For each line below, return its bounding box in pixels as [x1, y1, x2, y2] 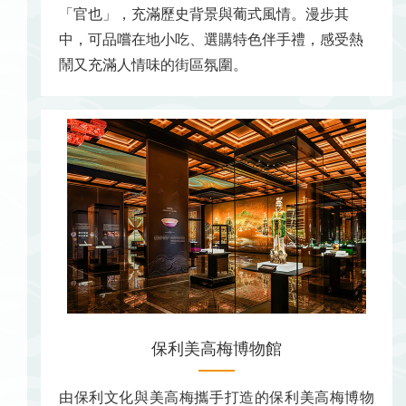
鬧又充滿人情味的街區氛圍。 [59, 57, 247, 73]
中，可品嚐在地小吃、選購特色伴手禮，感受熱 [59, 32, 363, 48]
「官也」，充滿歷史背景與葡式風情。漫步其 [59, 6, 349, 23]
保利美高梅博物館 [151, 340, 282, 359]
